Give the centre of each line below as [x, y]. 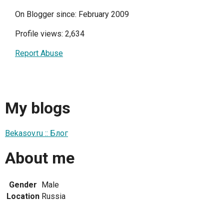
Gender [23, 184]
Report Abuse [39, 53]
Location [23, 196]
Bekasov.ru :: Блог [36, 133]
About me [40, 158]
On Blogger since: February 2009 [72, 14]
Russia [53, 196]
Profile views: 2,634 [50, 34]
